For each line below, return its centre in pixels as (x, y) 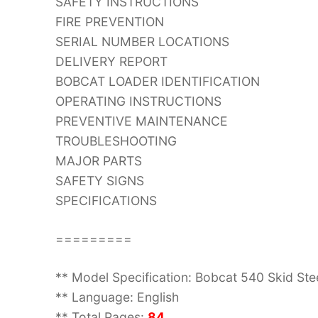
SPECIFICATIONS (106, 200)
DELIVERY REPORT (111, 61)
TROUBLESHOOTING (116, 141)
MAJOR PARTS (99, 160)
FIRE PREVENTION (110, 21)
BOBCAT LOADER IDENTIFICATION (158, 81)
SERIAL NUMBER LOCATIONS (142, 41)
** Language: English (117, 297)
